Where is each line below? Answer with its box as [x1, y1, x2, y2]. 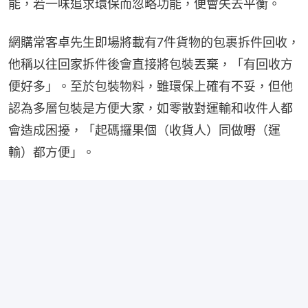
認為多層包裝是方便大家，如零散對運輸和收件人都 [8, 101, 293, 116]
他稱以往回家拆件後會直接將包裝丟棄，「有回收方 [8, 57, 293, 72]
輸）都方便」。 [8, 145, 95, 160]
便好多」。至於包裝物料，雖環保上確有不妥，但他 [8, 79, 293, 94]
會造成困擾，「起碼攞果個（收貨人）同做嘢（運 [8, 123, 280, 138]
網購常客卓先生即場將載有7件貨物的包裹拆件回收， [8, 35, 300, 50]
